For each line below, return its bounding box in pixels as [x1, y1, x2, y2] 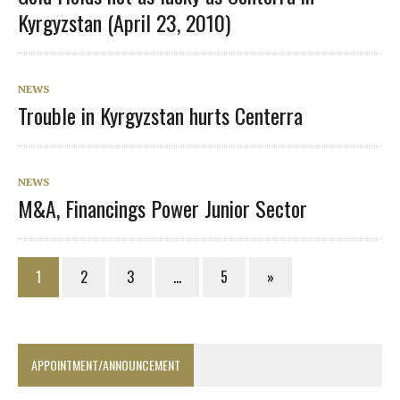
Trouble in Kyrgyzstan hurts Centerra [18, 98, 303, 131]
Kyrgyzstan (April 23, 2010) [18, 5, 230, 38]
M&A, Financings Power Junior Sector [18, 191, 307, 224]
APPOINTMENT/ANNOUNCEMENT [31, 354, 180, 374]
